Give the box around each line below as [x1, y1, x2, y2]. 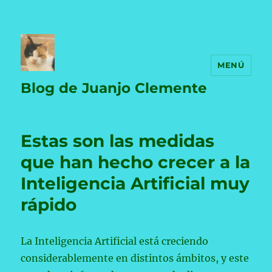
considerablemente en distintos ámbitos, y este [21, 252, 250, 264]
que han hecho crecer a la [21, 152, 251, 172]
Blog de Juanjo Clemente [21, 80, 208, 97]
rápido [21, 194, 77, 215]
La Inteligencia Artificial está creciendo [21, 235, 209, 247]
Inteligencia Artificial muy [21, 173, 250, 194]
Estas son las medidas [21, 131, 215, 151]
